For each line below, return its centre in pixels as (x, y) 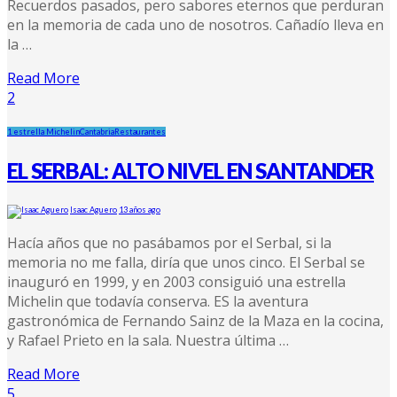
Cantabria (97, 131)
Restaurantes (140, 131)
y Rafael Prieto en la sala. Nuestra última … (148, 340)
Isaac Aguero (93, 209)
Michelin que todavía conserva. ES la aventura (158, 301)
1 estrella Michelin (43, 131)
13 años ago (140, 209)
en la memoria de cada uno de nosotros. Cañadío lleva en (195, 24)
